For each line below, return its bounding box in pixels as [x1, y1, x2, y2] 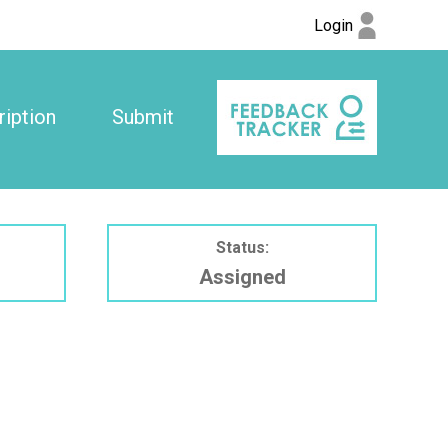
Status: [215, 237, 269, 257]
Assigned [198, 264, 286, 289]
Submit [111, 105, 174, 129]
